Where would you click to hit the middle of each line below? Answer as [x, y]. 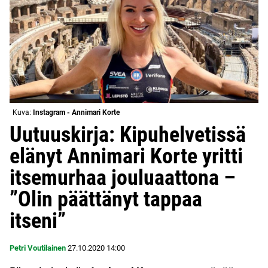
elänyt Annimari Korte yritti [126, 156]
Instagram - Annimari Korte [76, 112]
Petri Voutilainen [38, 248]
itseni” [38, 220]
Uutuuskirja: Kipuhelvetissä [128, 134]
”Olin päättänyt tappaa [106, 199]
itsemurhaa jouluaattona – [123, 177]
